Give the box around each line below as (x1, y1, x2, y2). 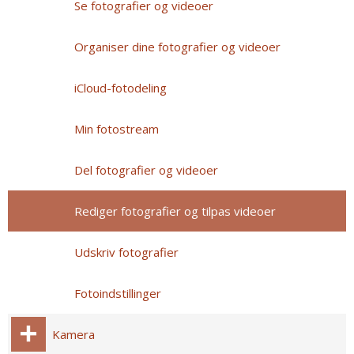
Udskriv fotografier (74, 244, 179, 261)
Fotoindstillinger (74, 285, 161, 302)
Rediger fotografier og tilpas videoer (74, 203, 276, 220)
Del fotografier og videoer (74, 162, 218, 179)
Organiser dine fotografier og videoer (74, 39, 281, 55)
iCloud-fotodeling (74, 80, 167, 96)
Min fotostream (74, 121, 159, 137)
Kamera (52, 326, 95, 343)
